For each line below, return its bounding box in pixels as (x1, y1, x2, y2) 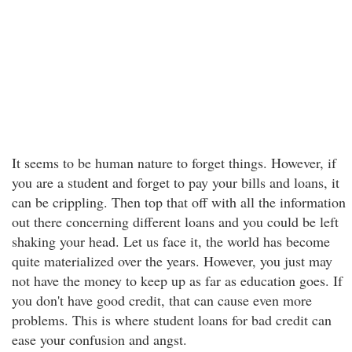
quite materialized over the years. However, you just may (12, 251, 332, 270)
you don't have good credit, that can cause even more (12, 291, 312, 310)
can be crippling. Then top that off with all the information (12, 192, 346, 211)
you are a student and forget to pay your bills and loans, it (12, 173, 339, 192)
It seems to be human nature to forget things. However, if (12, 153, 336, 172)
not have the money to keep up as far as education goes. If (12, 271, 343, 290)
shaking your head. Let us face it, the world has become (12, 232, 330, 251)
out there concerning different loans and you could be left (12, 212, 339, 231)
